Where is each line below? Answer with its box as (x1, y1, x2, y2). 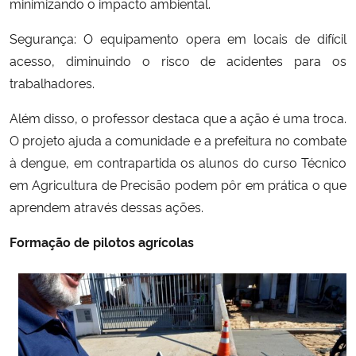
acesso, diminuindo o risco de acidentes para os (10, 51, 346, 69)
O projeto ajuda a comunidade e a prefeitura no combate (10, 130, 346, 149)
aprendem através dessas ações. (10, 197, 207, 215)
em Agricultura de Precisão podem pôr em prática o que (10, 175, 346, 193)
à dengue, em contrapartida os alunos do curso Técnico (10, 153, 346, 171)
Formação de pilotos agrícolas (10, 232, 194, 250)
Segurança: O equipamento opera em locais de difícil (10, 29, 346, 47)
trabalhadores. (10, 73, 95, 91)
